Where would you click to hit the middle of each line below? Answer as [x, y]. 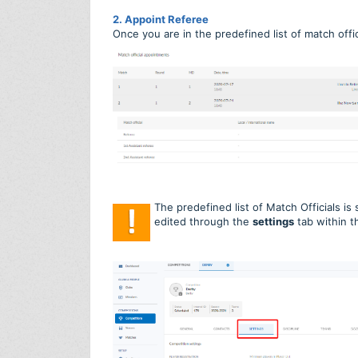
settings [273, 222]
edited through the [203, 222]
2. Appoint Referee [161, 20]
